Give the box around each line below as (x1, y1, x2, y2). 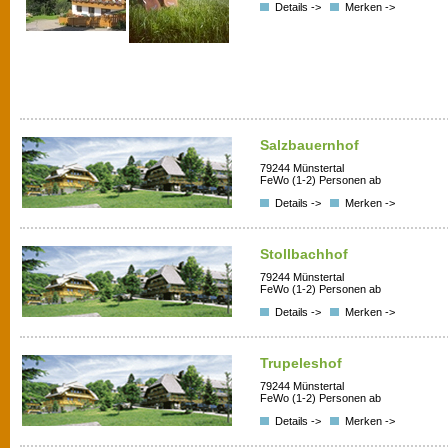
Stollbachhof (260, 246, 348, 262)
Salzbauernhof (260, 137, 359, 153)
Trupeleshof (260, 355, 342, 371)
